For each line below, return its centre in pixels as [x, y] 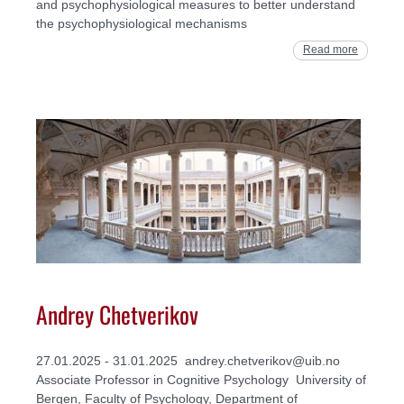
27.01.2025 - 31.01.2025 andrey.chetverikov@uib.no [188, 361]
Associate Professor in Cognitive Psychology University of [201, 380]
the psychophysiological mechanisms [142, 24]
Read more [331, 50]
